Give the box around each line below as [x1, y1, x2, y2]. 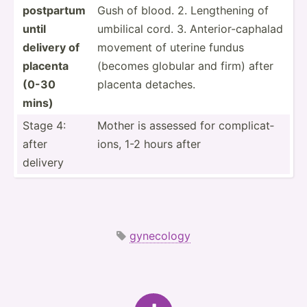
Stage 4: [23, 118, 66, 132]
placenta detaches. [97, 77, 195, 91]
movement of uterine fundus [97, 40, 244, 54]
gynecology [130, 228, 191, 243]
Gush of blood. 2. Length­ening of [97, 3, 269, 17]
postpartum [23, 3, 86, 17]
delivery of [23, 40, 79, 54]
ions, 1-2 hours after [97, 136, 201, 151]
